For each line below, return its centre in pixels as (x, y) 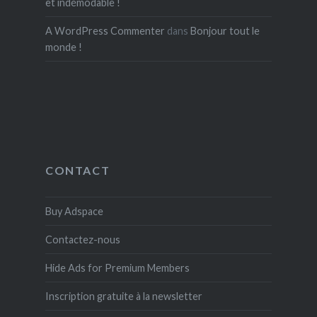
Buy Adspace (74, 211)
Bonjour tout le (225, 30)
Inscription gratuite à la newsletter (123, 296)
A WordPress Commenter (105, 30)
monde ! (63, 47)
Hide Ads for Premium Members (117, 267)
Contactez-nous (82, 239)
